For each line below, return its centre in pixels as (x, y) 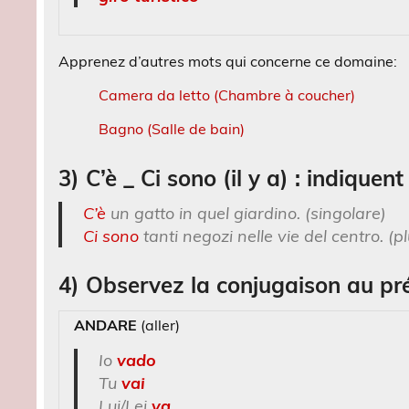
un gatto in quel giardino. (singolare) (246, 213)
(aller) (159, 325)
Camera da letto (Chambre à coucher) (227, 95)
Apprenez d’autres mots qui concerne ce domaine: (228, 62)
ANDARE (106, 325)
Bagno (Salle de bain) (172, 129)
